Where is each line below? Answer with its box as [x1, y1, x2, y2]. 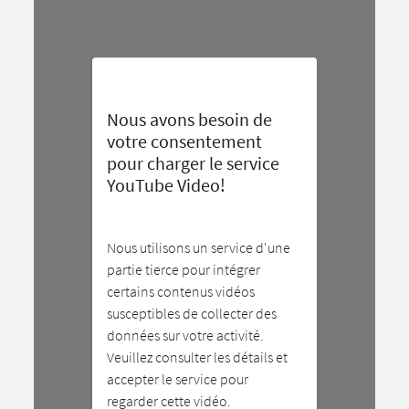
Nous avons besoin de [107, 108, 273, 131]
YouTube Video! [107, 173, 226, 196]
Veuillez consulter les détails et [107, 348, 288, 366]
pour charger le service [107, 152, 280, 174]
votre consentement [107, 130, 263, 152]
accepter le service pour [107, 370, 249, 388]
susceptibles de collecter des [107, 304, 278, 322]
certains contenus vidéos [107, 282, 256, 300]
